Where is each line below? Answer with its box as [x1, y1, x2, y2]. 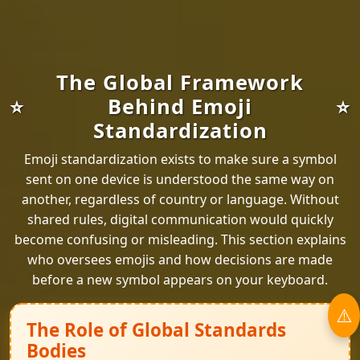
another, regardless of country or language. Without [21, 190, 339, 208]
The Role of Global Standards [27, 317, 286, 342]
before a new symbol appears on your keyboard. [32, 271, 328, 288]
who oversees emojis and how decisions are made [27, 251, 333, 268]
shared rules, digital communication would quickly [27, 211, 333, 228]
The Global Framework [56, 68, 304, 96]
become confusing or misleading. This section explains [14, 231, 346, 248]
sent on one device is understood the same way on [26, 170, 334, 188]
